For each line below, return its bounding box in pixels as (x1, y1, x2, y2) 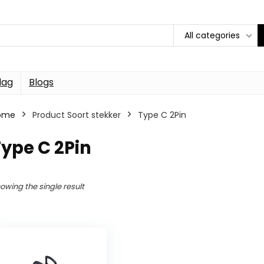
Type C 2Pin (138, 108, 186, 121)
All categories (184, 29, 240, 42)
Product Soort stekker (32, 108, 121, 121)
